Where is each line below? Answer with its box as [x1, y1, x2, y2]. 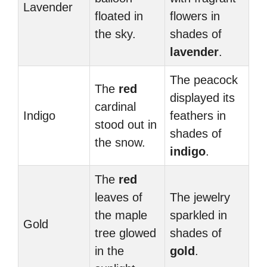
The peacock [170, 73, 238, 86]
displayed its [170, 91, 235, 104]
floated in [95, 10, 143, 23]
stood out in [95, 118, 157, 131]
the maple [95, 209, 147, 222]
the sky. [95, 27, 136, 41]
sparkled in [170, 209, 227, 222]
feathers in [170, 109, 226, 122]
